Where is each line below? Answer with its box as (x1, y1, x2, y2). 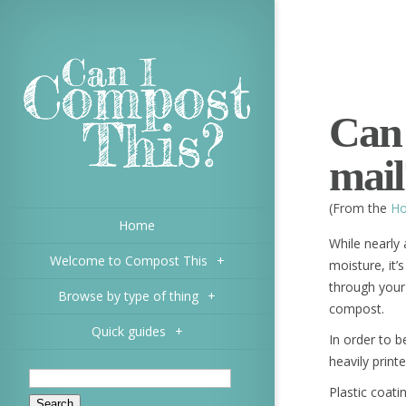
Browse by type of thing (58, 287, 198, 304)
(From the (329, 199, 391, 217)
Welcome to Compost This (49, 252, 208, 269)
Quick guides (91, 323, 166, 340)
